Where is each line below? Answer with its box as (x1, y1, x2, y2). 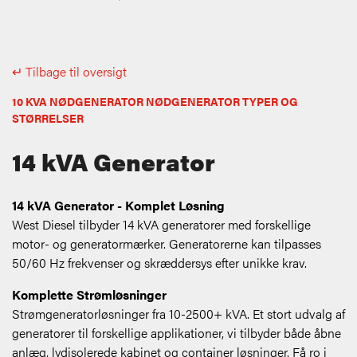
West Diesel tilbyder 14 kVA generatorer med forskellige (12, 215, 311, 234)
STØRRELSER (12, 110, 84, 127)
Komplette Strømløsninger (12, 285, 167, 304)
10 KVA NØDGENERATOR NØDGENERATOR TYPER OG (12, 93, 298, 110)
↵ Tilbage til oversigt (12, 62, 127, 81)
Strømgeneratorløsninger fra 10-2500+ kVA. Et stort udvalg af (12, 304, 345, 324)
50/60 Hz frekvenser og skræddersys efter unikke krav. (12, 253, 307, 273)
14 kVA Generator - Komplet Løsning (12, 196, 225, 215)
